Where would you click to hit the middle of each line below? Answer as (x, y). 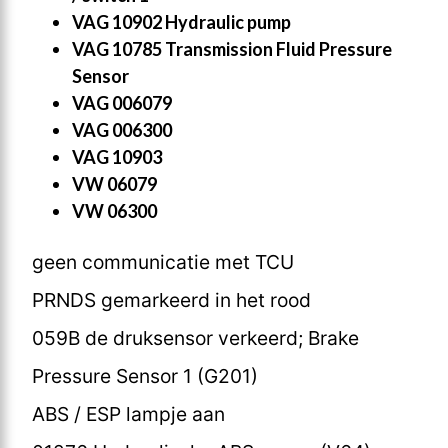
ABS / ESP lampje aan (128, 413)
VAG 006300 (122, 129)
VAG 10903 (117, 156)
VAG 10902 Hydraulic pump (181, 21)
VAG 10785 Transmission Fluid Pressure (232, 48)
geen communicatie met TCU (163, 261)
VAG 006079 (122, 102)
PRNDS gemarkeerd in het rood (171, 299)
